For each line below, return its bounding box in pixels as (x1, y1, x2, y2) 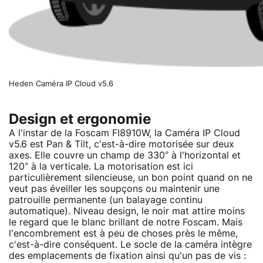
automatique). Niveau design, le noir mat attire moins (9, 206, 245, 216)
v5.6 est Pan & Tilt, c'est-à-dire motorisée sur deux (9, 139, 234, 149)
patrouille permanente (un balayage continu (9, 195, 203, 205)
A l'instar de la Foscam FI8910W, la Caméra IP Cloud (9, 128, 240, 138)
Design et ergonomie (9, 112, 151, 127)
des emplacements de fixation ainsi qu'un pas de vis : (9, 251, 246, 261)
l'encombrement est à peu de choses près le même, (9, 228, 238, 238)
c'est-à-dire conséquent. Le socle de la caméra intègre (9, 240, 252, 249)
